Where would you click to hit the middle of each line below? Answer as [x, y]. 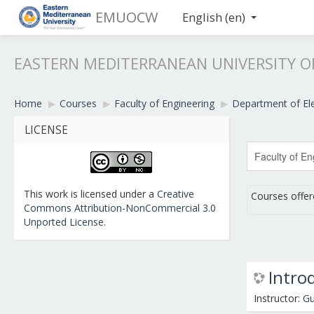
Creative [176, 194]
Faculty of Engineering [164, 103]
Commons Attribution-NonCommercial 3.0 [120, 208]
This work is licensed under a [90, 194]
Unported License [64, 222]
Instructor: [278, 298]
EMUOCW [127, 17]
